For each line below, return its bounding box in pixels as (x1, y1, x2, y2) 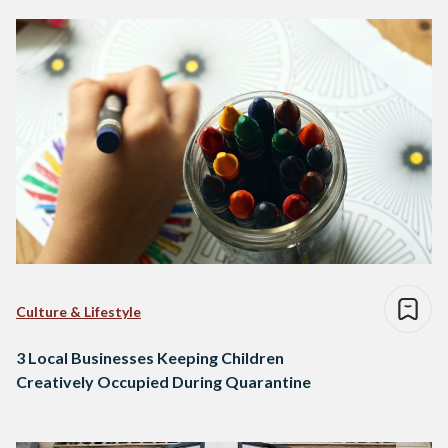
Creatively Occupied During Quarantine (16, 372, 311, 392)
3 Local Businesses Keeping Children (16, 348, 284, 368)
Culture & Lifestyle (16, 303, 141, 321)
